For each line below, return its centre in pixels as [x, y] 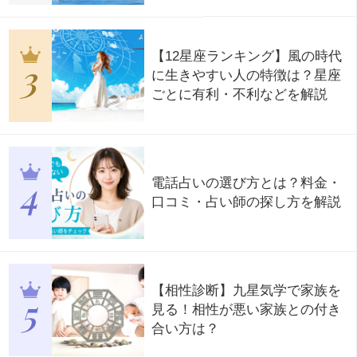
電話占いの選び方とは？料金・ [246, 182]
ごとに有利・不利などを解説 [239, 94]
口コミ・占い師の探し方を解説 [246, 202]
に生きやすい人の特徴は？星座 [246, 75]
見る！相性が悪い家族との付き [246, 310]
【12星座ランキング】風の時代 [246, 56]
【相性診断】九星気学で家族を [246, 291]
